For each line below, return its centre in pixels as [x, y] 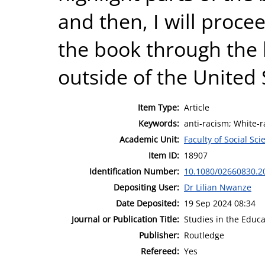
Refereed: [160, 251]
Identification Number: [134, 171]
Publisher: [159, 235]
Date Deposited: [148, 203]
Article [197, 107]
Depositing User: [146, 187]
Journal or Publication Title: [125, 219]
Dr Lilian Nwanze [218, 187]
